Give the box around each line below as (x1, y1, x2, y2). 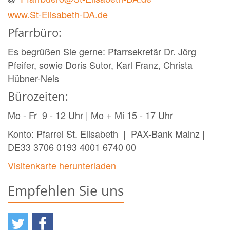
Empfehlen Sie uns (8, 181, 124, 200)
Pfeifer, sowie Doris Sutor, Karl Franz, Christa (8, 58, 193, 72)
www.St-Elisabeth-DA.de (8, 8, 108, 22)
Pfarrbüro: (8, 25, 62, 41)
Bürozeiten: (8, 89, 68, 104)
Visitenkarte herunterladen (8, 159, 116, 172)
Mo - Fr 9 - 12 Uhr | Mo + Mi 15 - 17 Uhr (8, 108, 173, 122)
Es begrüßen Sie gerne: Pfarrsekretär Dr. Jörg (8, 45, 196, 59)
